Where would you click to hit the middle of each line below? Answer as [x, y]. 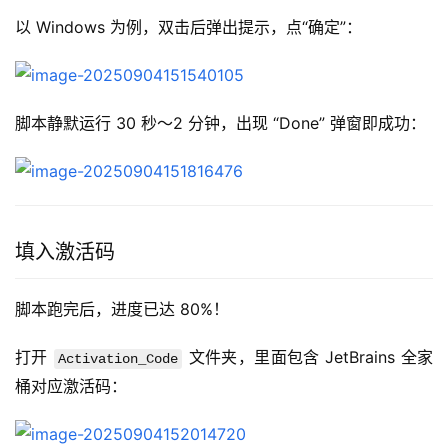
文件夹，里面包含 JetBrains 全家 [308, 357]
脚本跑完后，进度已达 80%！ [122, 309]
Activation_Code [118, 359]
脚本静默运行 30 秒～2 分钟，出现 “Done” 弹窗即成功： [220, 123]
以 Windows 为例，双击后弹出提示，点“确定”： [188, 27]
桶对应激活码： [71, 386]
